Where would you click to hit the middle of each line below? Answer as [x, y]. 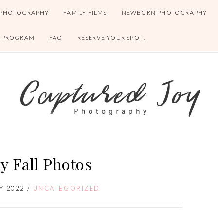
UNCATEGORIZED [66, 188]
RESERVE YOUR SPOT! [111, 38]
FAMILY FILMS [85, 12]
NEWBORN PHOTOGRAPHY [164, 12]
